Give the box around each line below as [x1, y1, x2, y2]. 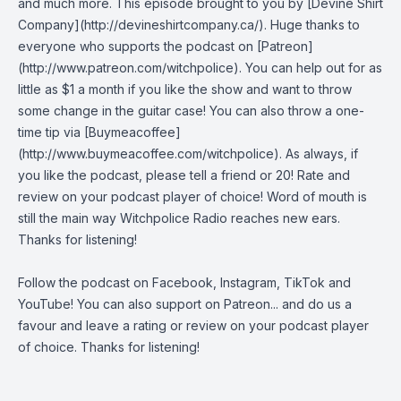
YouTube [18, 296, 71, 311]
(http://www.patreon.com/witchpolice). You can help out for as [18, 60, 382, 75]
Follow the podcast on [18, 275, 152, 290]
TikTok [284, 275, 325, 290]
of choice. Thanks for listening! [18, 339, 200, 354]
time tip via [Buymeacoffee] [18, 124, 181, 140]
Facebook [152, 275, 213, 290]
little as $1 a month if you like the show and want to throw [18, 81, 352, 97]
